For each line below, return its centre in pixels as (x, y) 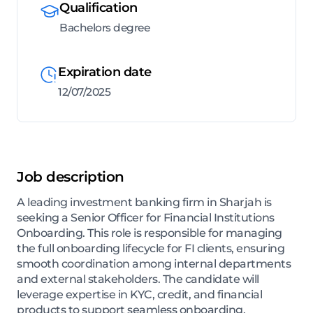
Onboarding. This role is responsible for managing (150, 233)
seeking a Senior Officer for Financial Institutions (146, 218)
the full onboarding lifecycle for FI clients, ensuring (151, 249)
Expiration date (105, 72)
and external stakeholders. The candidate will (138, 279)
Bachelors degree (104, 28)
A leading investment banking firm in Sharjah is (144, 203)
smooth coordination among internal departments (154, 264)
